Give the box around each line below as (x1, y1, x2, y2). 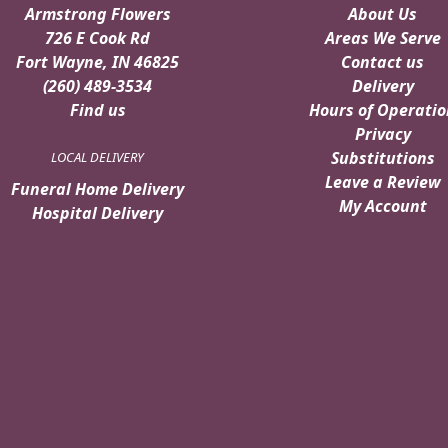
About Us (348, 3, 417, 26)
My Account (338, 195, 427, 218)
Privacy (354, 123, 411, 146)
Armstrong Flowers (24, 3, 171, 26)
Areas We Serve (324, 27, 441, 50)
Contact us (341, 51, 424, 74)
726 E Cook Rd (45, 27, 150, 50)
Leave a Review (324, 171, 441, 194)
